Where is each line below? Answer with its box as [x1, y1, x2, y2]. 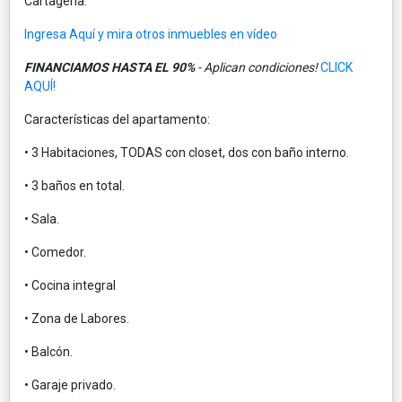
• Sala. [24, 211, 59, 226]
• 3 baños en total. [24, 178, 125, 193]
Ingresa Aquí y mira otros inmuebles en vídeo [24, 26, 277, 41]
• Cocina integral [24, 277, 116, 293]
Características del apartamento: [24, 111, 210, 127]
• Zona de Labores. [24, 310, 129, 326]
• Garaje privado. [24, 377, 116, 392]
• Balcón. [24, 344, 73, 359]
